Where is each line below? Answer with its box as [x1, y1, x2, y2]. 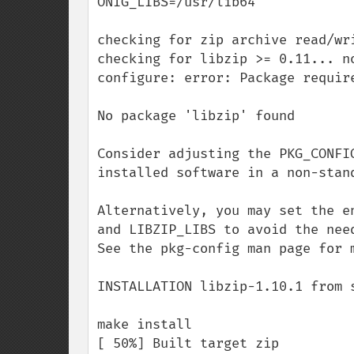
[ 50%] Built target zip [97, 335, 279, 352]
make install [97, 316, 192, 333]
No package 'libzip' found [97, 107, 295, 124]
